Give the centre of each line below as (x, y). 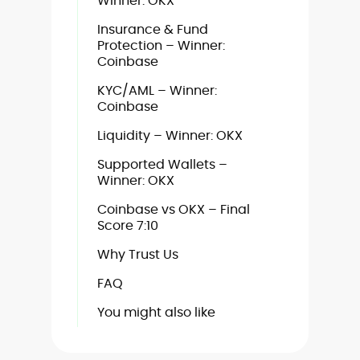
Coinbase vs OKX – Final (174, 209)
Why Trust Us (138, 254)
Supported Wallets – (162, 164)
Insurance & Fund (153, 29)
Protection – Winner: (161, 45)
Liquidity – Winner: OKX (170, 135)
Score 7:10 (128, 225)
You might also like (156, 312)
